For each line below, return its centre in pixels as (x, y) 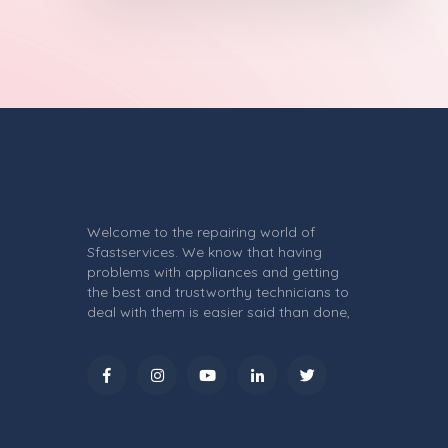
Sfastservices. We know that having (204, 252)
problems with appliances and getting (213, 272)
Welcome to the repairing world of (201, 232)
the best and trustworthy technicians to (218, 292)
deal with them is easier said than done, (218, 312)
